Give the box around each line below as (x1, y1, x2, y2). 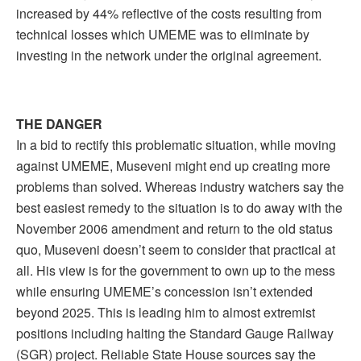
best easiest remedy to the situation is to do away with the (16, 197, 342, 217)
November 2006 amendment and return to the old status (16, 218, 333, 238)
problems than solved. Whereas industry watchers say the (16, 176, 344, 196)
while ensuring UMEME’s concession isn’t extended (16, 281, 313, 301)
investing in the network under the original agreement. (16, 45, 322, 64)
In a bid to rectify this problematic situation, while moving (16, 135, 336, 154)
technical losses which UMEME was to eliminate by (16, 24, 309, 44)
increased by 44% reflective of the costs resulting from (16, 3, 322, 23)
